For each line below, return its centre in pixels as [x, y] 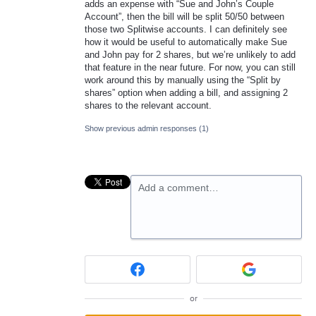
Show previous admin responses [142, 128]
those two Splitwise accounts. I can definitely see [186, 29]
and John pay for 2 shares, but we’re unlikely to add [190, 54]
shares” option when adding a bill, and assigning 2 [186, 92]
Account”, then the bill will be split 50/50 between [184, 16]
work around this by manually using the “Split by [183, 80]
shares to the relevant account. [148, 105]
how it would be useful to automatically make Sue [186, 42]
